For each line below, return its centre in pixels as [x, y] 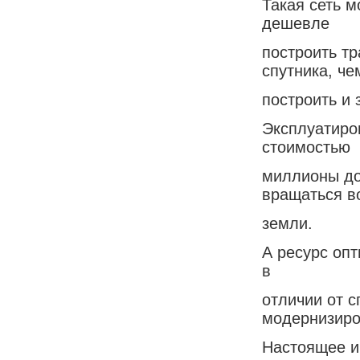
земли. [287, 223]
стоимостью [306, 147]
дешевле [296, 23]
